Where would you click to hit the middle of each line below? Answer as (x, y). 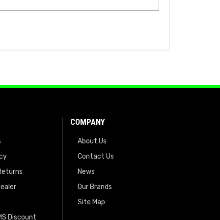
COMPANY (87, 122)
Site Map (91, 202)
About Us (92, 141)
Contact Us (96, 157)
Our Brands (95, 187)
